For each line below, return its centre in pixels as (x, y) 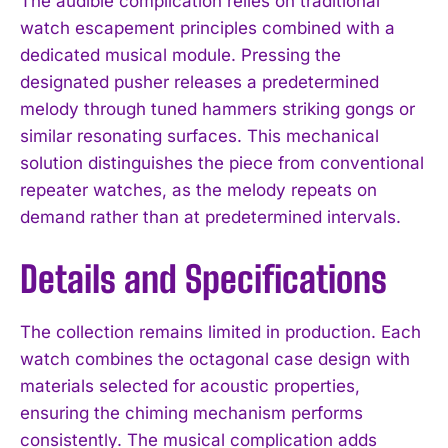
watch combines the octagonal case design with (215, 358)
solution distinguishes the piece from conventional (222, 162)
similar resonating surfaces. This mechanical (199, 135)
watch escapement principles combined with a (207, 27)
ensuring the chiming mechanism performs (191, 412)
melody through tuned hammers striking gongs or (217, 108)
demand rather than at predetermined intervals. (210, 216)
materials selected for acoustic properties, (190, 385)
